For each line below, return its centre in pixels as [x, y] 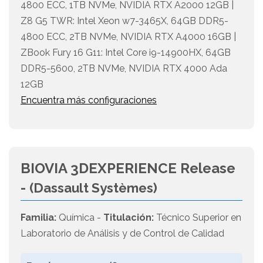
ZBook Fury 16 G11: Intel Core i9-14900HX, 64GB [126, 53]
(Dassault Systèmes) [93, 188]
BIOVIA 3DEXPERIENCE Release [128, 168]
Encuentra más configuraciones [89, 100]
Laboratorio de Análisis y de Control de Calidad [122, 234]
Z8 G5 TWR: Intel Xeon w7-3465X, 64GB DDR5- [124, 21]
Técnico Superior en [198, 218]
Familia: [38, 218]
